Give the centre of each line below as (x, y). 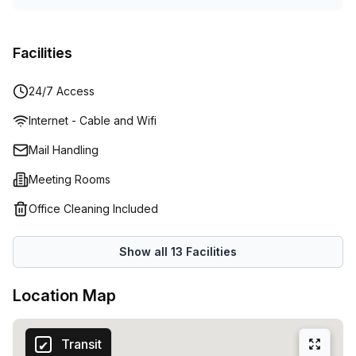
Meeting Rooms (70, 179)
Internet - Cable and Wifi (93, 120)
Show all (145, 252)
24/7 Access (62, 91)
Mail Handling (64, 150)
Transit (81, 344)
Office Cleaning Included (93, 209)
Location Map (64, 296)
